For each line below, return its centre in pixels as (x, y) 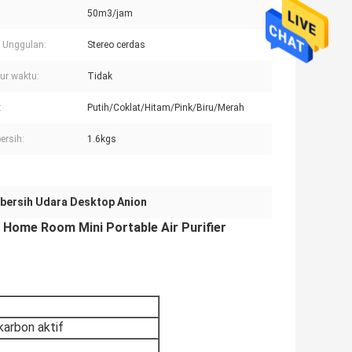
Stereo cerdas (116, 45)
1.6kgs (102, 139)
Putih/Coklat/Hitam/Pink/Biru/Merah (166, 108)
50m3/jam (110, 14)
